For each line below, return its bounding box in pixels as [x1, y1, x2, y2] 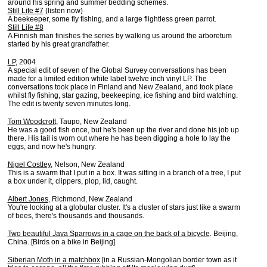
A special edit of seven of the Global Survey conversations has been [7, 66, 226, 74]
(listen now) [43, 7, 83, 15]
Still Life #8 [7, 23, 44, 32]
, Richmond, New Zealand [48, 195, 132, 203]
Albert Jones [7, 195, 48, 203]
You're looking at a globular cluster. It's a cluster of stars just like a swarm [7, 203, 240, 212]
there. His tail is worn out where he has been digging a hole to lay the [7, 134, 231, 142]
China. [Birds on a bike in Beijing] [7, 238, 115, 246]
